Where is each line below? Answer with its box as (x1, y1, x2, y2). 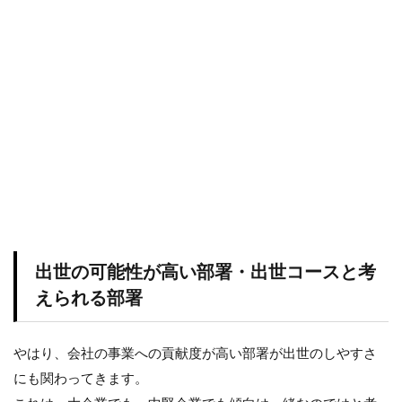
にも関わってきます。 (13, 371, 148, 386)
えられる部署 (35, 289, 143, 308)
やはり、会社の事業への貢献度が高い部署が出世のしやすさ (13, 346, 377, 361)
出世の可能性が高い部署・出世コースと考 (35, 263, 376, 282)
